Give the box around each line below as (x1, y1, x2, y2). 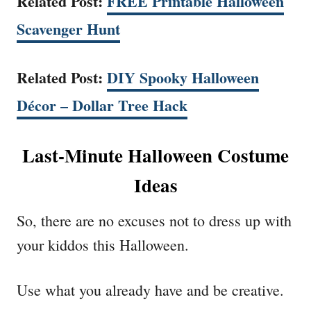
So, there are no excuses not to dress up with (17, 210, 292, 230)
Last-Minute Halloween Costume (22, 141, 289, 169)
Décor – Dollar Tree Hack (17, 93, 187, 117)
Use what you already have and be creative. (17, 279, 284, 300)
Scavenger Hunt (17, 17, 120, 40)
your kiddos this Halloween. (17, 234, 189, 255)
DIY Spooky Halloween (107, 65, 259, 89)
